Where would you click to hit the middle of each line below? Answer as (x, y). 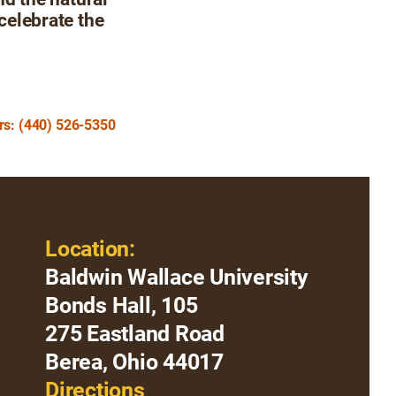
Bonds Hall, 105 (122, 305)
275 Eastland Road (135, 334)
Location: (90, 249)
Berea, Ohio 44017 (134, 362)
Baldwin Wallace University (179, 277)
